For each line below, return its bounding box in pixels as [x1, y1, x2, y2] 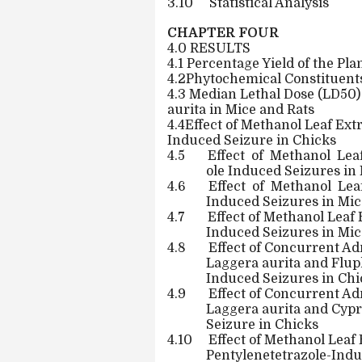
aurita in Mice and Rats [167, 103, 314, 117]
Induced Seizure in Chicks [167, 133, 336, 148]
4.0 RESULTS [167, 41, 250, 56]
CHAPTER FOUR [167, 26, 279, 40]
